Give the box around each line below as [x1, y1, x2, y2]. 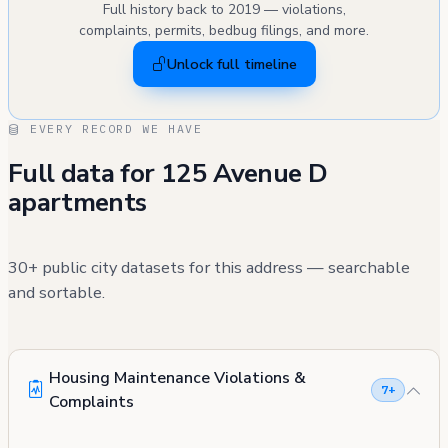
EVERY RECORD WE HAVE [21, 121, 203, 137]
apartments [8, 184, 147, 220]
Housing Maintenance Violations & [49, 367, 306, 390]
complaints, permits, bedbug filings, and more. [79, 21, 369, 41]
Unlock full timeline [166, 54, 297, 75]
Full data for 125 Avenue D [8, 155, 328, 191]
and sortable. [8, 280, 105, 304]
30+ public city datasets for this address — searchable [8, 255, 410, 279]
